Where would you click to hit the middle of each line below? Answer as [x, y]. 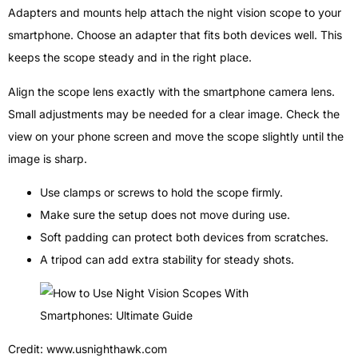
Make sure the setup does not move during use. [165, 215]
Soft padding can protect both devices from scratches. [184, 237]
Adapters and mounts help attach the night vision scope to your [175, 13]
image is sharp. [48, 158]
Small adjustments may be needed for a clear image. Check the [174, 113]
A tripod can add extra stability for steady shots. [167, 260]
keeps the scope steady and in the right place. [130, 58]
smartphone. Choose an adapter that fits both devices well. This [175, 35]
